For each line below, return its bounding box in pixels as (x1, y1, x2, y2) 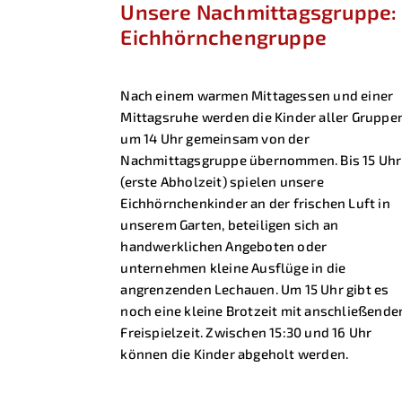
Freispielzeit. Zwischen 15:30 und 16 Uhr (120, 324, 372, 341)
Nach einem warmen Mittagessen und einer (120, 87, 394, 104)
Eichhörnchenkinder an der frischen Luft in (120, 195, 390, 212)
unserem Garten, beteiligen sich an (120, 216, 339, 233)
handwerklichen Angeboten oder (120, 238, 328, 255)
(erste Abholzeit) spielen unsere (120, 173, 324, 190)
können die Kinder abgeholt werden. (120, 345, 349, 363)
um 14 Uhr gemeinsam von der (120, 130, 310, 147)
